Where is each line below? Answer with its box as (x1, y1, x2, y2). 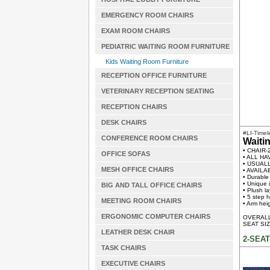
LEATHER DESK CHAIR (101, 228, 175, 236)
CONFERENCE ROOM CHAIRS (101, 134, 198, 142)
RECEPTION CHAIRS (101, 103, 167, 110)
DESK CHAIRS (101, 119, 146, 126)
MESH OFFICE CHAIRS (101, 166, 174, 173)
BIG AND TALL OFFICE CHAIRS (101, 181, 202, 189)
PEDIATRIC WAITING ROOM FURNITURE (101, 43, 230, 50)
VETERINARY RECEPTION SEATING (101, 87, 215, 95)
